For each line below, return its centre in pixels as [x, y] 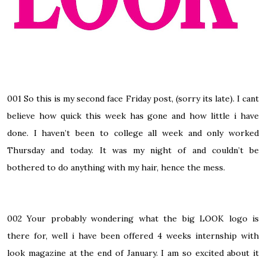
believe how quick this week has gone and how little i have [133, 116]
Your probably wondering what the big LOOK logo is [143, 219]
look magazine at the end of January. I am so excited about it [133, 253]
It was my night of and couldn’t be [179, 151]
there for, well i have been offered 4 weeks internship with [133, 236]
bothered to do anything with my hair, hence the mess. [116, 168]
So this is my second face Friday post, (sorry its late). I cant [142, 99]
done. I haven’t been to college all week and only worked [133, 133]
